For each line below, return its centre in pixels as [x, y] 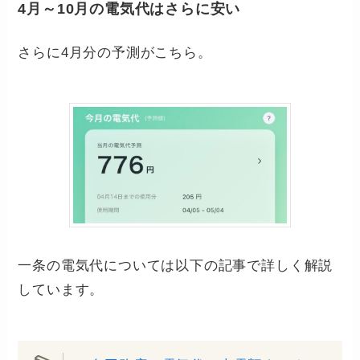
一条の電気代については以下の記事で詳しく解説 [176, 266]
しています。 [61, 290]
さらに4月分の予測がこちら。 [115, 53]
